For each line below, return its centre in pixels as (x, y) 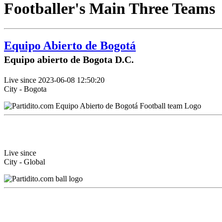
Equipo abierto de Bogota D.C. (69, 60)
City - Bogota (25, 89)
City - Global (25, 162)
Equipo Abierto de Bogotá (70, 46)
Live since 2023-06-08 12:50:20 (54, 80)
